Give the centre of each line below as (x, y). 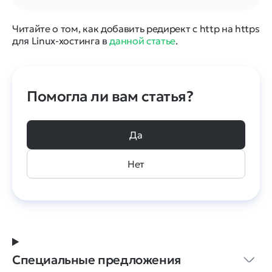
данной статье (143, 41)
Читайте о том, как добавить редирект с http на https (136, 29)
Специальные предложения (97, 260)
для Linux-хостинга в (61, 41)
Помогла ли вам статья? (110, 97)
